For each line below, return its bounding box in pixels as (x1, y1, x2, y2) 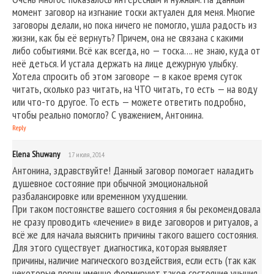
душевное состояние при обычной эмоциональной (12, 176, 208, 190)
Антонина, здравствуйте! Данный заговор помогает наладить (12, 163, 254, 177)
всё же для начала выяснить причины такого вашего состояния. (12, 227, 257, 242)
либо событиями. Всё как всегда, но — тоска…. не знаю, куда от (12, 43, 261, 57)
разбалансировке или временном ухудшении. (12, 188, 188, 203)
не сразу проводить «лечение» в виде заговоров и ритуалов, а (12, 214, 258, 229)
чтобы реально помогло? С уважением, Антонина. (12, 107, 204, 122)
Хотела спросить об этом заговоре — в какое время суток (12, 68, 242, 83)
